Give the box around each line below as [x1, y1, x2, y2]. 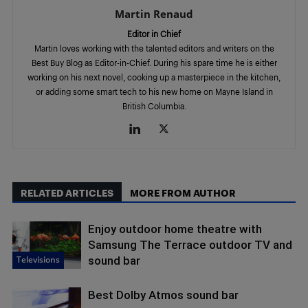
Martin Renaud [115, 7, 193, 21]
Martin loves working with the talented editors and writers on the [34, 43, 274, 54]
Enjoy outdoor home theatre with [88, 222, 262, 236]
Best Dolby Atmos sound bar [88, 288, 239, 302]
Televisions [16, 253, 60, 265]
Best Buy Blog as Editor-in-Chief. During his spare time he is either [31, 58, 277, 68]
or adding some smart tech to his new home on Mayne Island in [35, 87, 273, 97]
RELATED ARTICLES [21, 187, 113, 199]
